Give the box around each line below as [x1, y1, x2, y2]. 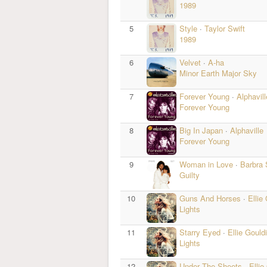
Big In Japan [179, 125, 223, 136]
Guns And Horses [179, 193, 241, 204]
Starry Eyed [179, 226, 223, 238]
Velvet [179, 57, 201, 68]
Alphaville [230, 125, 263, 136]
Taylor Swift [204, 23, 245, 34]
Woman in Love [179, 159, 233, 170]
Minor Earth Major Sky [179, 67, 257, 79]
